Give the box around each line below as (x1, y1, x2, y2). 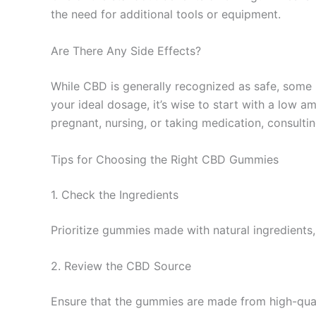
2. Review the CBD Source (51, 259, 191, 274)
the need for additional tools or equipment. (51, 7, 281, 22)
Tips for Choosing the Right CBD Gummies (51, 152, 279, 166)
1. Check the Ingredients (51, 187, 178, 202)
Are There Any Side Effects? (51, 43, 201, 58)
